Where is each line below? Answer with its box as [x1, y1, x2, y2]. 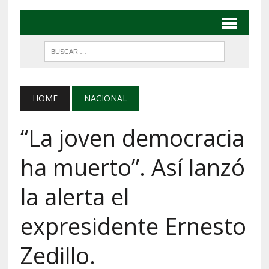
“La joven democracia [20, 121, 244, 153]
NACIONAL [83, 92, 127, 104]
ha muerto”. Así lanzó [20, 151, 245, 183]
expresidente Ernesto [20, 210, 246, 241]
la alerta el [20, 180, 129, 212]
